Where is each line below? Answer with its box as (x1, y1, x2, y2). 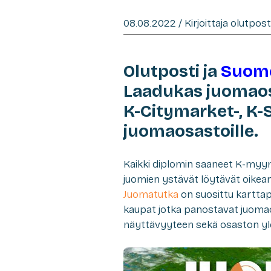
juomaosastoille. (123, 120, 258, 142)
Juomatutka (123, 188, 178, 201)
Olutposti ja (123, 60, 221, 82)
